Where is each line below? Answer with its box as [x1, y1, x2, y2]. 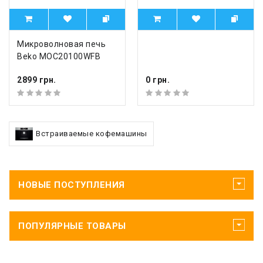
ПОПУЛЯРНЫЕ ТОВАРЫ [18, 220, 126, 231]
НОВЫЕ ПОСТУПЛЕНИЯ [18, 179, 125, 190]
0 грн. [146, 75, 170, 85]
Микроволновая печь [17, 39, 106, 49]
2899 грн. [17, 75, 56, 85]
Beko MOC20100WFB [17, 51, 100, 61]
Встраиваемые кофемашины [36, 129, 147, 138]
